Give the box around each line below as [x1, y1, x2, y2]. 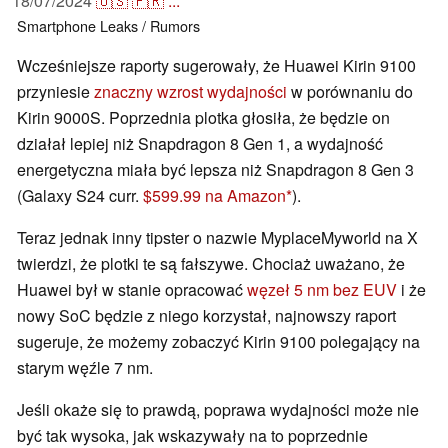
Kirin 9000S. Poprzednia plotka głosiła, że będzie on [17, 106, 390, 130]
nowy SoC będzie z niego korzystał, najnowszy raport [17, 304, 396, 328]
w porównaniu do [287, 80, 413, 104]
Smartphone [17, 15, 96, 37]
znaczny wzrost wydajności [94, 80, 287, 104]
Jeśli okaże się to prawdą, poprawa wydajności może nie [17, 398, 419, 422]
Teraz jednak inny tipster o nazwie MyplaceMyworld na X [17, 226, 418, 250]
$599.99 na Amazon [143, 184, 286, 208]
